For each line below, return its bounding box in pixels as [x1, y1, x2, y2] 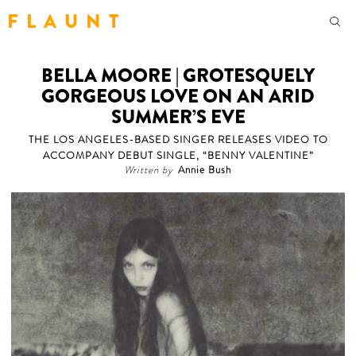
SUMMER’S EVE [110, 103, 246, 130]
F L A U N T [7, 7, 119, 35]
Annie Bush [178, 163, 231, 178]
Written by [123, 163, 173, 178]
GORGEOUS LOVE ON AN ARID [41, 83, 315, 110]
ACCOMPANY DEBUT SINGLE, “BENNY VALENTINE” [42, 149, 314, 164]
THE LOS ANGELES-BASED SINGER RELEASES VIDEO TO [28, 133, 328, 148]
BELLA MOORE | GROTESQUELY [41, 62, 315, 89]
